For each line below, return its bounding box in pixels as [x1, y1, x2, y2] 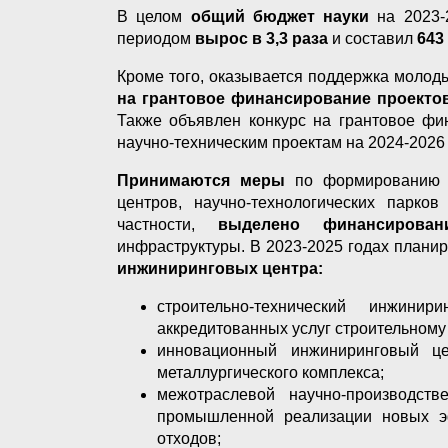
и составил [332, 29, 417, 47]
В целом [117, 7, 191, 25]
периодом [117, 29, 195, 47]
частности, [117, 215, 219, 233]
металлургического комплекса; [157, 363, 388, 381]
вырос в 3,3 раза [195, 29, 332, 47]
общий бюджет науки [190, 7, 378, 25]
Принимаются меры [117, 171, 285, 189]
